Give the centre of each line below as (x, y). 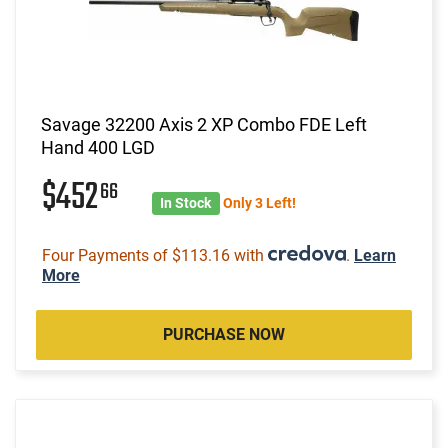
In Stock (186, 202)
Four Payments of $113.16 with (155, 255)
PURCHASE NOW (224, 334)
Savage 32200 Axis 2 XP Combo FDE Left (204, 124)
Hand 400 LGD (98, 147)
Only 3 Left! (259, 202)
